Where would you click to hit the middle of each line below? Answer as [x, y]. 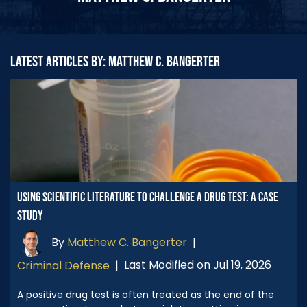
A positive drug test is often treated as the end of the [146, 294]
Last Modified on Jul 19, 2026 [198, 265]
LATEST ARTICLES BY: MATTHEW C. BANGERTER [115, 62]
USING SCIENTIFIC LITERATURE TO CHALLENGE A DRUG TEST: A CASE [148, 197]
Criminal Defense [63, 265]
